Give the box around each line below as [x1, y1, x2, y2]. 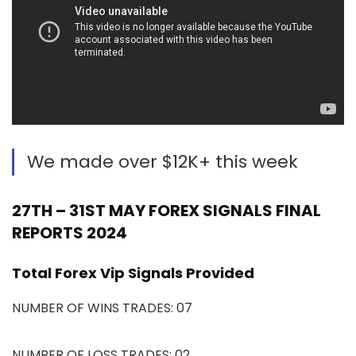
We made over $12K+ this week [27, 149, 298, 174]
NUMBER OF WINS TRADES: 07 [12, 298, 192, 317]
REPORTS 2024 [12, 221, 127, 244]
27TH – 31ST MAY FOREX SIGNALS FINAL [12, 199, 321, 222]
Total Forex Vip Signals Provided [12, 262, 254, 283]
